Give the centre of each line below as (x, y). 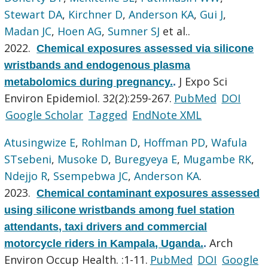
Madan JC (28, 31)
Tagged (108, 115)
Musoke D (83, 159)
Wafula (229, 142)
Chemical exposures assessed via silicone (145, 48)
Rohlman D (110, 142)
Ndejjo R (26, 176)
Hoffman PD (175, 142)
